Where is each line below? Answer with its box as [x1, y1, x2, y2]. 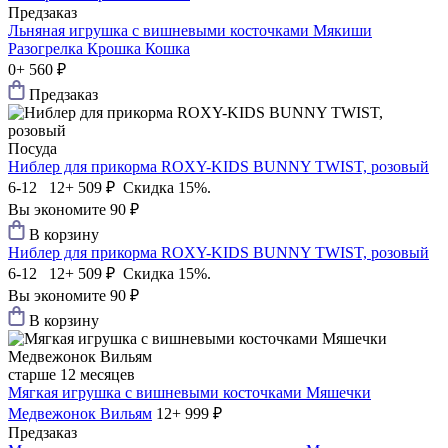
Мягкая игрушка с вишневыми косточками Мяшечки [8, 384, 371, 402]
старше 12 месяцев [8, 366, 135, 384]
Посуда [8, 140, 57, 158]
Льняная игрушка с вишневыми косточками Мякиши [8, 22, 372, 40]
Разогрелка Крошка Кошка [8, 40, 190, 58]
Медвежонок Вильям [8, 405, 152, 423]
